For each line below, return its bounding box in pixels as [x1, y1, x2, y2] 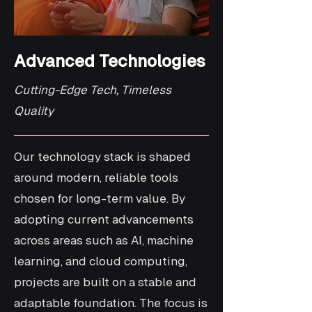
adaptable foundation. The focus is [14, 296, 208, 310]
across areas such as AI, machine [14, 233, 194, 247]
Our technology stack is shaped [14, 150, 191, 164]
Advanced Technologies [14, 52, 205, 70]
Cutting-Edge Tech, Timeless [14, 83, 171, 97]
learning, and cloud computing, [14, 254, 187, 268]
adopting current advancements [14, 212, 194, 226]
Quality [14, 104, 54, 118]
